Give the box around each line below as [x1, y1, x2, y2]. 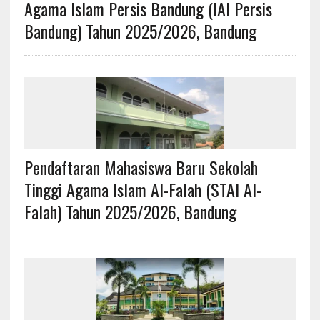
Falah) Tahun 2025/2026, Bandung [24, 198, 236, 224]
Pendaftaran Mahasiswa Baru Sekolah [24, 154, 258, 180]
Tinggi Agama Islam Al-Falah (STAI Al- [24, 176, 261, 202]
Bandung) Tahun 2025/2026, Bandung [24, 17, 256, 44]
